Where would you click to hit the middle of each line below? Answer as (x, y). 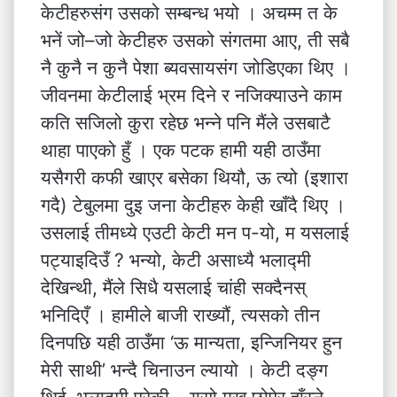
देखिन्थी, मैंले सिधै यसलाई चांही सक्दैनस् (173, 288)
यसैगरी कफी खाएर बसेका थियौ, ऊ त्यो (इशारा (195, 178)
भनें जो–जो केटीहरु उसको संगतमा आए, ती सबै (195, 40)
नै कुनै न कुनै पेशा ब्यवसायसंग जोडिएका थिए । (196, 68)
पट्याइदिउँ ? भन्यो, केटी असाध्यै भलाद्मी (176, 260)
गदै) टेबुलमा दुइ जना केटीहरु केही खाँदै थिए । (193, 205)
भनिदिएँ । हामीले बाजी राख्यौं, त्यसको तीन (180, 315)
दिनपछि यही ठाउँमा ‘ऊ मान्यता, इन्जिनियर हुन (191, 343)
